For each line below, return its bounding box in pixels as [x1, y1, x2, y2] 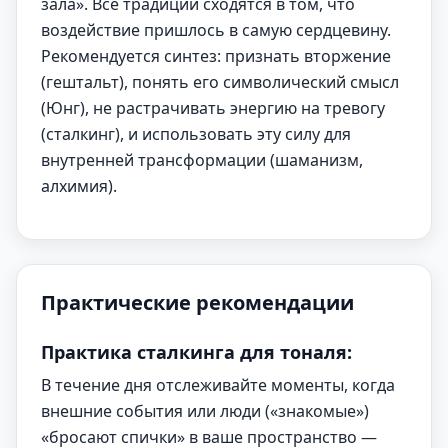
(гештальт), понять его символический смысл [41, 71, 399, 93]
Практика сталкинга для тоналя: [41, 340, 352, 364]
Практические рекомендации [41, 289, 354, 316]
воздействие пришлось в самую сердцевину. [41, 19, 391, 41]
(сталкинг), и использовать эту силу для [41, 123, 351, 145]
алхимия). [41, 175, 117, 197]
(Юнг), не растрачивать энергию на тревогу [41, 97, 385, 119]
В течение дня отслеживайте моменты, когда [41, 374, 395, 396]
